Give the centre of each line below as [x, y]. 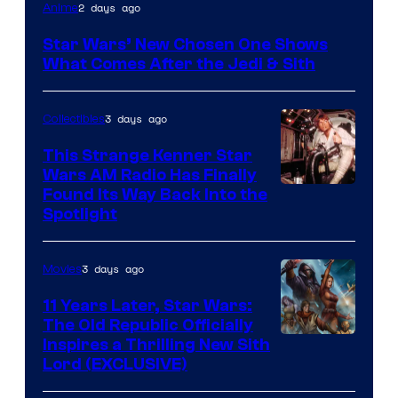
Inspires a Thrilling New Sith [156, 345]
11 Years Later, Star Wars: [147, 306]
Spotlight [80, 215]
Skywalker [319, 223]
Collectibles [74, 119]
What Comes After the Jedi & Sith [179, 64]
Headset [312, 276]
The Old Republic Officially [148, 326]
